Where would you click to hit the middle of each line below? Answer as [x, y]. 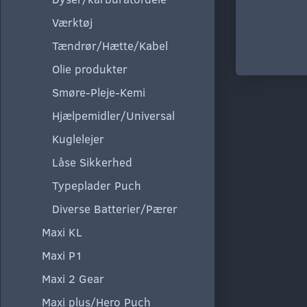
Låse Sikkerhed [92, 162]
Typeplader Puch [97, 185]
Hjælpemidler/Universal [113, 115]
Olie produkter [90, 69]
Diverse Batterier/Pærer [115, 208]
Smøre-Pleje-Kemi [99, 92]
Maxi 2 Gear [73, 278]
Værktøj [72, 22]
